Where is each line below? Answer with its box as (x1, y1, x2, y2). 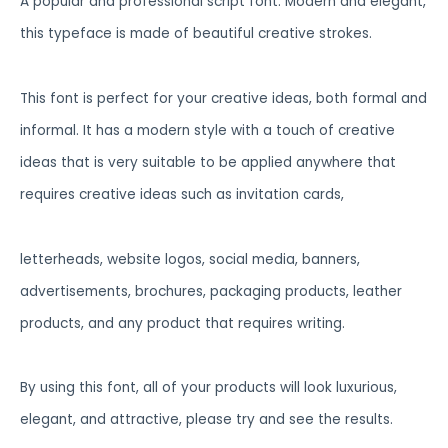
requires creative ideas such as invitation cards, (20, 185, 344, 205)
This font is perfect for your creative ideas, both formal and (20, 89, 427, 109)
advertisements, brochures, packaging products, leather (20, 281, 402, 301)
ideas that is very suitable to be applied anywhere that (20, 153, 396, 173)
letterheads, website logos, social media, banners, (20, 249, 360, 269)
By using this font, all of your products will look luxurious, (20, 378, 397, 398)
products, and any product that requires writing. (20, 313, 345, 333)
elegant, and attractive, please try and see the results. (20, 410, 393, 430)
